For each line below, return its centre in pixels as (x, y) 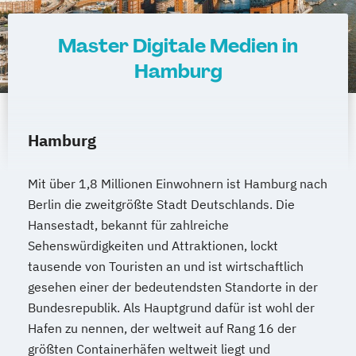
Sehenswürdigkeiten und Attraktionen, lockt (153, 246)
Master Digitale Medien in (178, 46)
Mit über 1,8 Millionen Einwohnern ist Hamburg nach (178, 184)
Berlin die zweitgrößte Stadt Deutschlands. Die (161, 205)
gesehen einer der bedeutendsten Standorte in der (173, 287)
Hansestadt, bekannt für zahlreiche (128, 225)
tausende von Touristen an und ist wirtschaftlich (166, 267)
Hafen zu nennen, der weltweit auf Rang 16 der (162, 329)
